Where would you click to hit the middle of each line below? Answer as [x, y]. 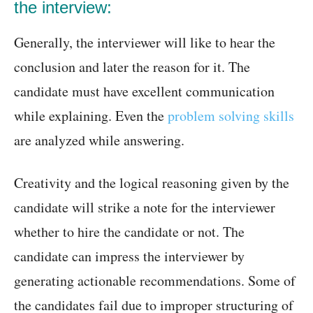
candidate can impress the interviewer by [129, 256]
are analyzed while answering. [99, 140]
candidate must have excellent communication [144, 92]
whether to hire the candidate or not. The [129, 232]
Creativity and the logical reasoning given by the [152, 183]
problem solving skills [231, 116]
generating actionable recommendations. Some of [155, 281]
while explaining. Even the [91, 116]
